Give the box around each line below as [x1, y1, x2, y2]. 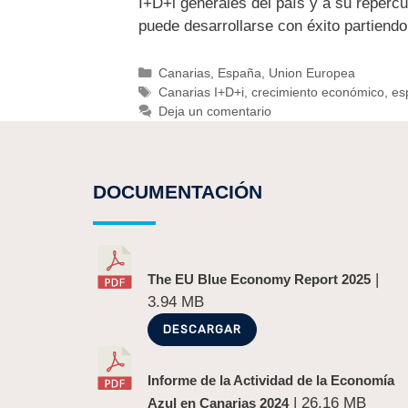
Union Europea [268, 65, 355, 80]
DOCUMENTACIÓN [93, 181, 263, 203]
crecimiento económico [250, 84, 384, 99]
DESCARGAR [163, 322, 242, 337]
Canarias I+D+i [158, 84, 244, 99]
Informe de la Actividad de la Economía [148, 372, 395, 388]
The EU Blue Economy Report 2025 [148, 271, 372, 287]
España [217, 65, 261, 80]
